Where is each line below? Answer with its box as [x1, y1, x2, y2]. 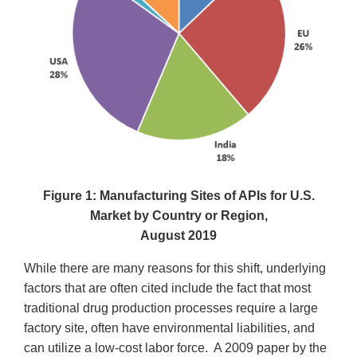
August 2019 [140, 228, 217, 242]
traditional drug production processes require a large [24, 300, 318, 315]
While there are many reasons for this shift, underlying [24, 261, 326, 275]
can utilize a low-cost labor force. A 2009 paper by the [24, 340, 327, 355]
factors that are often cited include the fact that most [24, 280, 311, 295]
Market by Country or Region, [89, 208, 268, 222]
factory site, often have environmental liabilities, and [24, 320, 315, 335]
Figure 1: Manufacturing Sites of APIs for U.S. [42, 188, 315, 202]
